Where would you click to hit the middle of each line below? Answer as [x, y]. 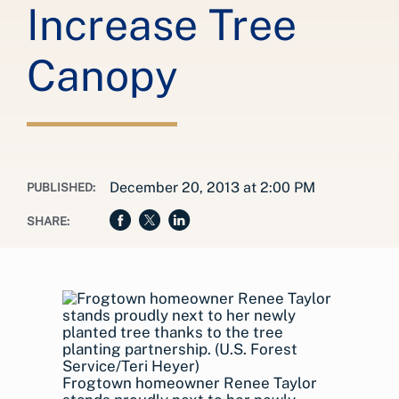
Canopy [102, 75]
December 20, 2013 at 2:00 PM [213, 187]
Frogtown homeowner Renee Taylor [190, 383]
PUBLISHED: [61, 187]
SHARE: [48, 221]
